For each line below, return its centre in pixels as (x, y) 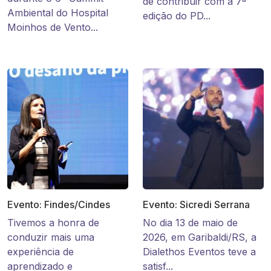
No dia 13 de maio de (190, 223)
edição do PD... (177, 16)
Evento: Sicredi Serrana (196, 205)
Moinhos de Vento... (53, 28)
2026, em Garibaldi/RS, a (200, 237)
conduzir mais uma (51, 237)
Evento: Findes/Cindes (59, 205)
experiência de (41, 252)
